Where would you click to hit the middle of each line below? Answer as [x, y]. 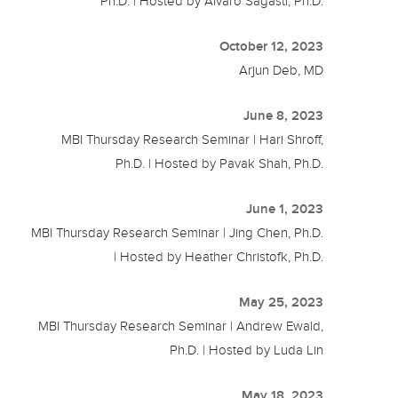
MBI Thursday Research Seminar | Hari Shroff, [193, 139]
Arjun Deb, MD [282, 70]
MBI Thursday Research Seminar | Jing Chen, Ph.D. [178, 232]
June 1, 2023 [285, 208]
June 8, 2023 [284, 115]
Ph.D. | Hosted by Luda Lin [247, 350]
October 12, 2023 [272, 46]
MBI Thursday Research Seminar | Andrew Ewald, [181, 326]
